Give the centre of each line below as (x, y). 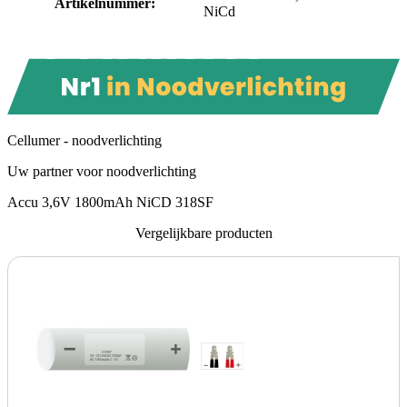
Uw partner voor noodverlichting (102, 171)
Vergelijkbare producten (203, 233)
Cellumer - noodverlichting (84, 140)
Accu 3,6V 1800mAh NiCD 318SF (110, 202)
